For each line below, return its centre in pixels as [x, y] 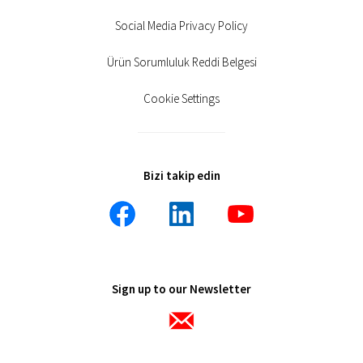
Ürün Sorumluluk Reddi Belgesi [181, 62]
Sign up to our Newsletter [181, 289]
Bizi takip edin [181, 175]
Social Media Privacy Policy [181, 26]
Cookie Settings [181, 98]
